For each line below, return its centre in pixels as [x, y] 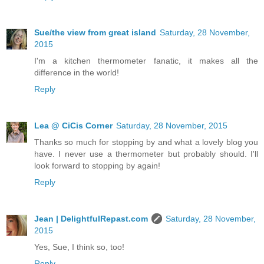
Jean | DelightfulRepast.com [91, 219]
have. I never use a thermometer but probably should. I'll [146, 154]
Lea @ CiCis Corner [73, 126]
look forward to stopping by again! [97, 166]
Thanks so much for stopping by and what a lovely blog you [146, 142]
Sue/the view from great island [95, 33]
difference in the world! [77, 73]
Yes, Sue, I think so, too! [79, 247]
